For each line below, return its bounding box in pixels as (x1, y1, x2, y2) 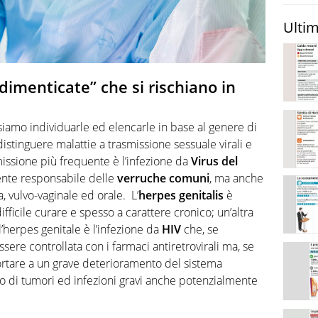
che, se (181, 221, 219, 237)
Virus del (191, 153, 238, 169)
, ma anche (209, 170, 263, 186)
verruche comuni (117, 170, 209, 186)
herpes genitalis (138, 187, 226, 203)
